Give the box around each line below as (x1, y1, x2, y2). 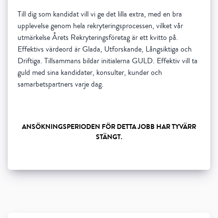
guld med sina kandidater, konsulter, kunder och (18, 67, 162, 78)
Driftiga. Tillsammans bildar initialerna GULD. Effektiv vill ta (18, 55, 198, 67)
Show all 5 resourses (78, 159, 140, 170)
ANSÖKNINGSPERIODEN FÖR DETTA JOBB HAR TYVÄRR (22, 122, 196, 132)
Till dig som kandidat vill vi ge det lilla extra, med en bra (18, 9, 182, 20)
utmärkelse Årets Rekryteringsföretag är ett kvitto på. (18, 32, 178, 43)
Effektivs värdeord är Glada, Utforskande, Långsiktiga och (18, 44, 192, 55)
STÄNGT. (96, 132, 122, 143)
